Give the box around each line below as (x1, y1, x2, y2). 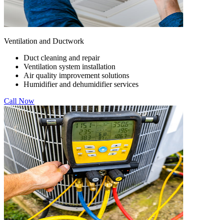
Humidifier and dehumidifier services (24, 80, 138, 88)
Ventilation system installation (24, 62, 115, 71)
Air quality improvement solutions (24, 71, 129, 80)
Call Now (4, 96, 34, 105)
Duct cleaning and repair (24, 53, 100, 62)
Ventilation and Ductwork (4, 36, 84, 45)
